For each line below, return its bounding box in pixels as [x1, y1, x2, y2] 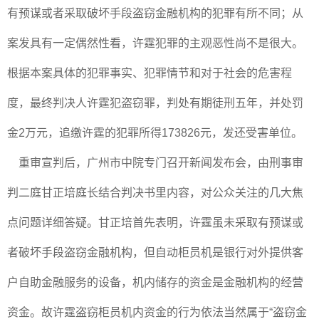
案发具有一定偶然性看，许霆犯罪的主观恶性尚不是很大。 [7, 37, 303, 49]
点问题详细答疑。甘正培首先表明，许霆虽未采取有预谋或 [7, 216, 303, 229]
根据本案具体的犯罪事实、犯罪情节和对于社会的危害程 [7, 67, 292, 79]
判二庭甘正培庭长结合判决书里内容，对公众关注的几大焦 [7, 187, 303, 199]
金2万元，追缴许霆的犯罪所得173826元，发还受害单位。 [7, 127, 303, 139]
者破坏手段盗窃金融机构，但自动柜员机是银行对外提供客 [7, 246, 303, 258]
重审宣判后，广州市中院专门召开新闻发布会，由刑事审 [7, 157, 303, 169]
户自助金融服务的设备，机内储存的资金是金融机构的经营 [7, 276, 303, 288]
